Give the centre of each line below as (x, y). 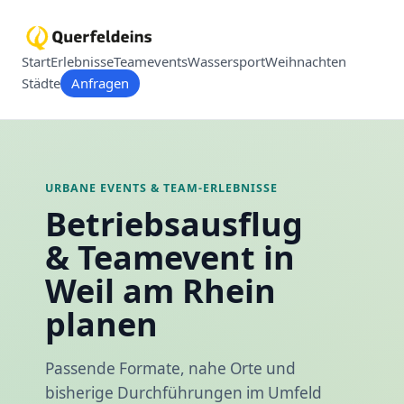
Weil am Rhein (161, 290)
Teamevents (151, 61)
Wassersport (226, 61)
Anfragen (100, 83)
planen (101, 324)
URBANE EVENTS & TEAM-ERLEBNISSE (161, 188)
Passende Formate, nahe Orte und (170, 369)
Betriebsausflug (174, 224)
